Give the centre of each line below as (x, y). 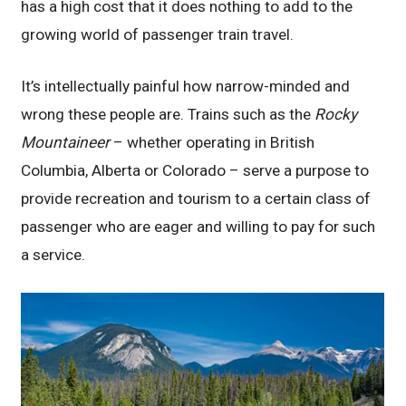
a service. (53, 254)
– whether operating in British (214, 142)
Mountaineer (68, 142)
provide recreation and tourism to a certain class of (196, 198)
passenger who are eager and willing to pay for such (198, 226)
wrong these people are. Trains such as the (168, 114)
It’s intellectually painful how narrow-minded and (186, 86)
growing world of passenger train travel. (158, 34)
